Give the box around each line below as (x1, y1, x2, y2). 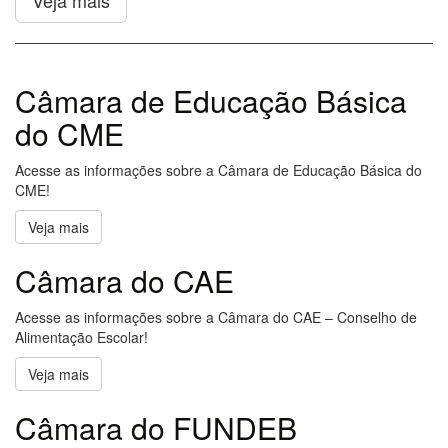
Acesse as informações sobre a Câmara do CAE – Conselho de (15, 307, 417, 328)
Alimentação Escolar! (15, 327, 148, 348)
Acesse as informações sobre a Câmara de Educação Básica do (15, 160, 422, 181)
